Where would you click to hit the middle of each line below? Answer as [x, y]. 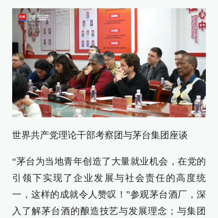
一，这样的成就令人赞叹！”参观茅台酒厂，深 [109, 194]
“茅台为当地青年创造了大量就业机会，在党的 [109, 161]
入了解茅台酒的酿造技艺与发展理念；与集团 [109, 211]
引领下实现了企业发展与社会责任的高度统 [109, 178]
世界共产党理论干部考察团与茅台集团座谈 [100, 135]
